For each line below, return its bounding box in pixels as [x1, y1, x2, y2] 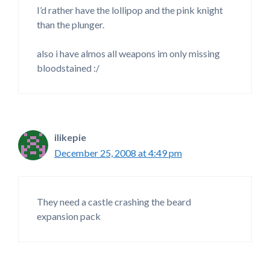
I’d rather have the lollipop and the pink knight [37, 4, 223, 16]
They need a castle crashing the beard [37, 196, 191, 208]
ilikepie [54, 131, 86, 143]
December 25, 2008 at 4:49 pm [54, 147, 182, 159]
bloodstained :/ [37, 62, 99, 74]
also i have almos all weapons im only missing [37, 48, 220, 60]
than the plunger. [37, 19, 104, 31]
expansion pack [37, 210, 101, 222]
